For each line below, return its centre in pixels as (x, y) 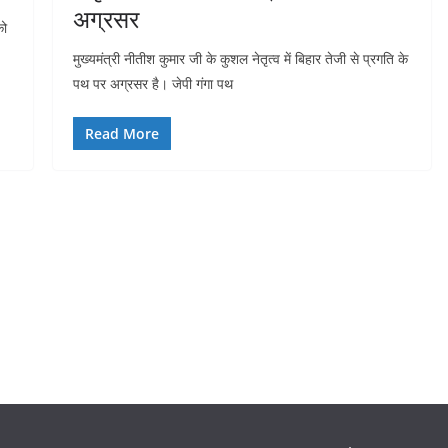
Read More (121, 133)
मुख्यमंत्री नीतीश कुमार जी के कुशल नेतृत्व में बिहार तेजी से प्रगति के (240, 58)
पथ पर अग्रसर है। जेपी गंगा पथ (152, 83)
